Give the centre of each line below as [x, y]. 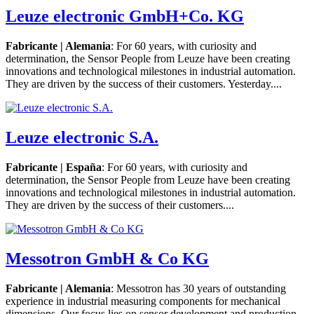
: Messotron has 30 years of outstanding [198, 288]
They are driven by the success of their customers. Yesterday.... [144, 84]
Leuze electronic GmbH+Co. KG [125, 16]
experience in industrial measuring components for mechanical [143, 301]
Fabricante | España [54, 167]
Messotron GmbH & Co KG [107, 258]
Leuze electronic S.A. [82, 137]
